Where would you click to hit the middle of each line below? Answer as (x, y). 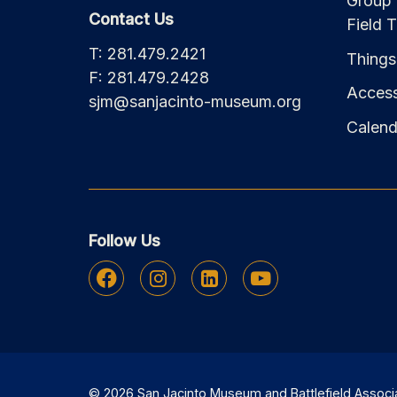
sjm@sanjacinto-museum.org (195, 101)
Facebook (106, 279)
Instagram (158, 279)
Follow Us (125, 241)
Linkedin (209, 279)
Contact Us (132, 19)
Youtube (261, 279)
